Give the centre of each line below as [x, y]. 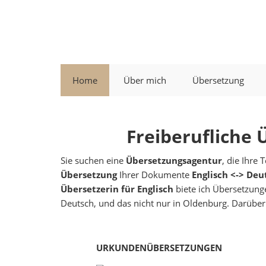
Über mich [145, 80]
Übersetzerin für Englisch [117, 189]
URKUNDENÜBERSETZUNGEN [159, 248]
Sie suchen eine [93, 160]
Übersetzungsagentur [174, 160]
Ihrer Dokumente [154, 175]
